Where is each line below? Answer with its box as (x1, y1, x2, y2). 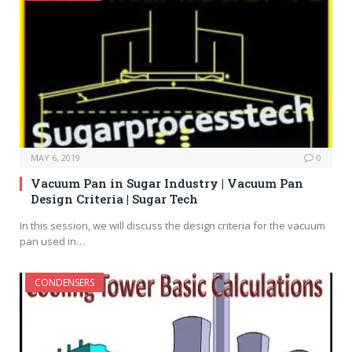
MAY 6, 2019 (31, 152, 80, 164)
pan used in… (20, 234, 85, 249)
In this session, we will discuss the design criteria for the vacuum (20, 218, 325, 233)
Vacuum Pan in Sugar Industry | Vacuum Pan (31, 175, 303, 192)
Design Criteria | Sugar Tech (31, 191, 198, 207)
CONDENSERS (35, 276, 94, 290)
